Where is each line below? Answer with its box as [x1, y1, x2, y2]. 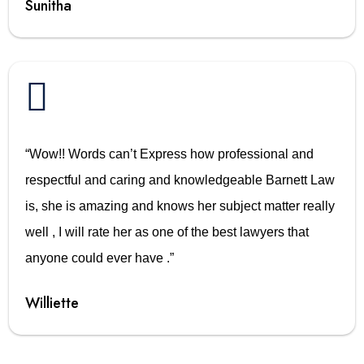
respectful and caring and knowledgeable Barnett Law [25, 172, 336, 187]
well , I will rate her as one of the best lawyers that [25, 224, 310, 239]
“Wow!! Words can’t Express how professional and [25, 146, 314, 161]
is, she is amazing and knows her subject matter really [25, 198, 336, 213]
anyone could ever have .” [25, 250, 175, 265]
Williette [25, 292, 80, 314]
